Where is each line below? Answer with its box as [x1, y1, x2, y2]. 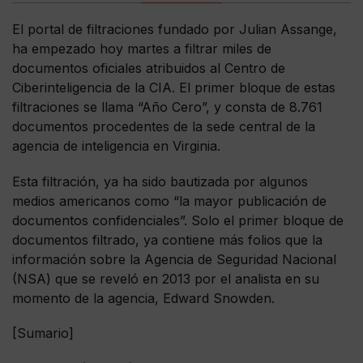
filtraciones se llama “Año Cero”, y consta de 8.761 [12, 99, 322, 116]
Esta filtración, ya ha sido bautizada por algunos [12, 173, 308, 190]
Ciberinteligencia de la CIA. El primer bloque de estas [12, 79, 335, 96]
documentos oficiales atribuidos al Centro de [12, 60, 285, 77]
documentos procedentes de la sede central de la [12, 118, 315, 135]
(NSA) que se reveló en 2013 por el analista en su [12, 270, 319, 287]
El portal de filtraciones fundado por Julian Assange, [12, 21, 337, 38]
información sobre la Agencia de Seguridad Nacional [12, 250, 336, 267]
